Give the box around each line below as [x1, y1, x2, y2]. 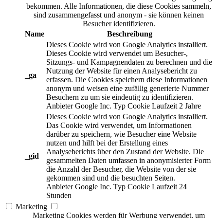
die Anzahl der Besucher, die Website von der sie [46, 165, 196, 174]
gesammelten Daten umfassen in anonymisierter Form [46, 156, 211, 165]
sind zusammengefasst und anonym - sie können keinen [34, 11, 204, 19]
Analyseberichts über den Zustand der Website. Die [46, 147, 204, 156]
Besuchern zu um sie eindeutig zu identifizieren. [46, 93, 193, 102]
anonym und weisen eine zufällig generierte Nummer [46, 84, 209, 93]
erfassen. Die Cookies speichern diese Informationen [46, 75, 207, 84]
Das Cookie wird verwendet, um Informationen [46, 121, 192, 130]
